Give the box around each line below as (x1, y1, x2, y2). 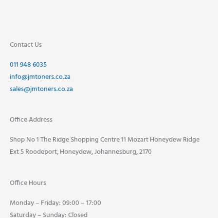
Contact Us (10, 39, 42, 50)
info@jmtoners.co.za (10, 72, 71, 82)
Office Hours (10, 178, 46, 189)
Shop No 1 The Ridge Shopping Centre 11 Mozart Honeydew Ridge (10, 135, 200, 145)
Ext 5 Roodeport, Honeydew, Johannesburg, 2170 (10, 147, 152, 158)
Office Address (10, 115, 53, 126)
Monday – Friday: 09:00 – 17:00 (10, 198, 101, 209)
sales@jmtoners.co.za (10, 84, 73, 94)
